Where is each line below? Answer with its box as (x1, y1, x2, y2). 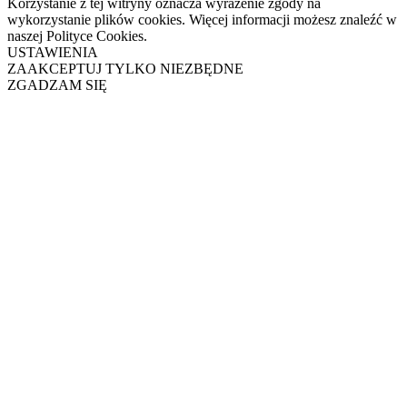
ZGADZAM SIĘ (7, 76, 107, 93)
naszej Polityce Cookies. (7, 27, 147, 44)
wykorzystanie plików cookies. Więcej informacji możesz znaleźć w (7, 11, 397, 27)
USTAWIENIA (7, 44, 98, 60)
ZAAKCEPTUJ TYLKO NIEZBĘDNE (7, 60, 243, 76)
